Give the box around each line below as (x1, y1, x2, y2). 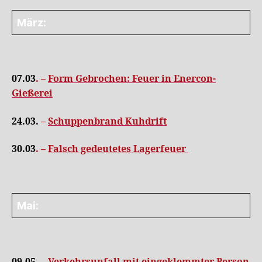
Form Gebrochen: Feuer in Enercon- (48, 73, 216, 85)
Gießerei (12, 88, 53, 99)
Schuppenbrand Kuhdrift (48, 115, 167, 127)
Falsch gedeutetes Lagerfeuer (48, 143, 188, 155)
